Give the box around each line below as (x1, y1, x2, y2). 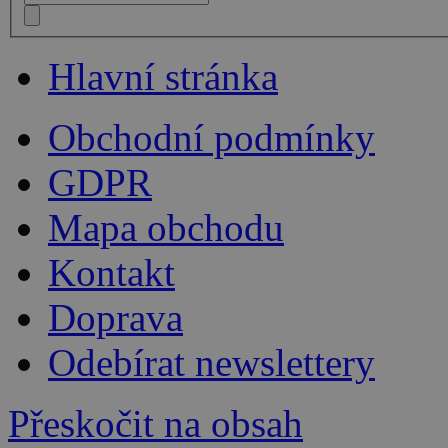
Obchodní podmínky (48, 115, 375, 159)
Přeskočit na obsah (8, 401, 303, 445)
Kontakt (48, 250, 175, 294)
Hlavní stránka (48, 54, 278, 98)
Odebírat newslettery (48, 340, 375, 384)
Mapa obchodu (48, 205, 284, 249)
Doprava (48, 295, 183, 339)
